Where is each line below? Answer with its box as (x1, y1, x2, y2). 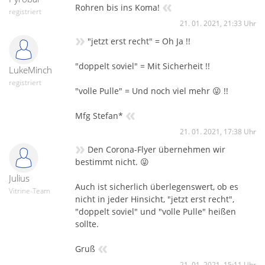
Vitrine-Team (9, 185, 50, 196)
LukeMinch (9, 63, 52, 76)
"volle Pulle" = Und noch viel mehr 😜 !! (75, 85, 228, 96)
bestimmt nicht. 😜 (75, 156, 149, 167)
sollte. (75, 218, 99, 230)
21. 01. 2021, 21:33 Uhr (180, 18, 256, 28)
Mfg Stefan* (75, 109, 123, 121)
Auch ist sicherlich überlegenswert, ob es (75, 180, 238, 192)
